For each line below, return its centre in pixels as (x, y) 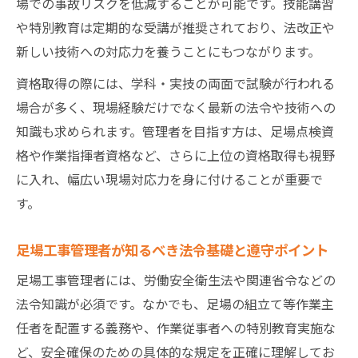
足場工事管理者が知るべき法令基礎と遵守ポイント (172, 249)
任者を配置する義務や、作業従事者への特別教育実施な (176, 327)
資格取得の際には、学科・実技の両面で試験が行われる (175, 83)
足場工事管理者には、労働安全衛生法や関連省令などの (176, 279)
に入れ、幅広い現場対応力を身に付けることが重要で (169, 179)
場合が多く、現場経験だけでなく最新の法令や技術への (176, 107)
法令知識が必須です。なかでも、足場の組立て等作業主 (175, 303)
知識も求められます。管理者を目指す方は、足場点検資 (175, 131)
